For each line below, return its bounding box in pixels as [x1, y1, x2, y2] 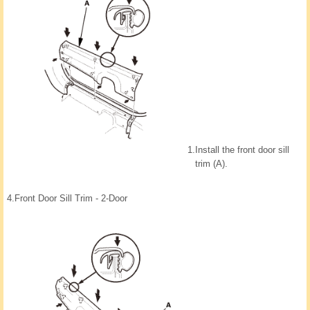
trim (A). [195, 158, 228, 170]
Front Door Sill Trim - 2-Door [15, 193, 127, 204]
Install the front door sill [195, 145, 289, 156]
